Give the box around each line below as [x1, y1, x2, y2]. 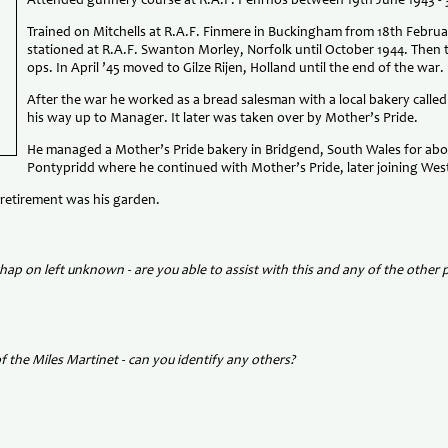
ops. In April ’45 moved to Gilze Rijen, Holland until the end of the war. [26, 61, 444, 76]
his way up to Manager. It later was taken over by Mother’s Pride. [26, 111, 418, 126]
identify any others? [177, 353, 295, 368]
